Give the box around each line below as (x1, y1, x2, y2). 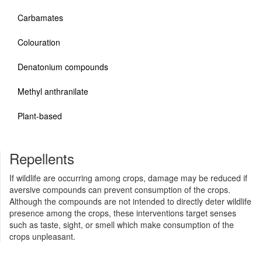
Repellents (9, 148, 74, 168)
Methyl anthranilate (18, 85, 88, 97)
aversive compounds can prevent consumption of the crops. (9, 184, 230, 195)
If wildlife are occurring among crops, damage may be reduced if (9, 172, 247, 184)
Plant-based (18, 110, 62, 122)
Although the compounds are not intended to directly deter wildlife (9, 195, 251, 207)
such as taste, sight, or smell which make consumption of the (9, 219, 234, 230)
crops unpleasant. (9, 230, 75, 242)
